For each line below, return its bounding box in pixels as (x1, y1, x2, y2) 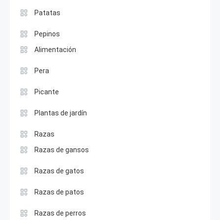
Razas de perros (34, 209, 86, 218)
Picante (34, 88, 59, 96)
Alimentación (34, 46, 76, 54)
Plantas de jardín (34, 109, 87, 117)
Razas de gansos (34, 146, 89, 154)
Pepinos (34, 30, 60, 38)
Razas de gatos (34, 167, 84, 175)
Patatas (34, 9, 60, 17)
